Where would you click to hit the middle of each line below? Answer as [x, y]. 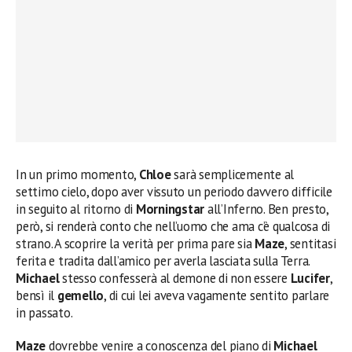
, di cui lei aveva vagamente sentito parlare [217, 295]
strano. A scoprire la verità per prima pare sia [136, 243]
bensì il [37, 295]
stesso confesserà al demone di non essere [176, 278]
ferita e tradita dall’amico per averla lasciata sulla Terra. [163, 260]
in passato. [44, 312]
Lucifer [310, 278]
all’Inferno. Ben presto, [266, 209]
